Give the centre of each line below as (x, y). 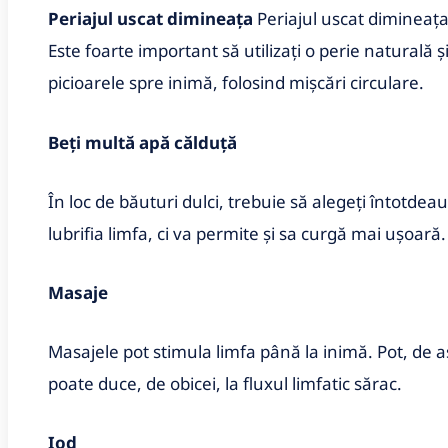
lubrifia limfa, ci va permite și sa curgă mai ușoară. (247, 233)
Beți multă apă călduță (142, 142)
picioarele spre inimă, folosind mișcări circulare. (236, 83)
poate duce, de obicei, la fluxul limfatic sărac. (225, 384)
